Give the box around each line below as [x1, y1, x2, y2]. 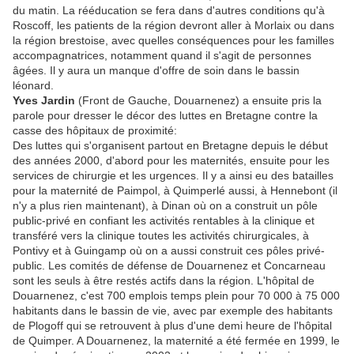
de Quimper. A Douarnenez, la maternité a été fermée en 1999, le [13, 334, 340, 348]
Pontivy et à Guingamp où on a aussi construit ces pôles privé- [13, 244, 325, 258]
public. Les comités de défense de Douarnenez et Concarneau [13, 259, 326, 273]
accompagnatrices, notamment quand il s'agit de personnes [13, 49, 311, 62]
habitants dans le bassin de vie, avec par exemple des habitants [13, 304, 333, 318]
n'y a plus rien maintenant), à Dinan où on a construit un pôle [13, 199, 318, 213]
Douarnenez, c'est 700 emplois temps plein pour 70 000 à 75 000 [13, 289, 340, 303]
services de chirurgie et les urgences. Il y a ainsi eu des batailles [13, 169, 333, 183]
